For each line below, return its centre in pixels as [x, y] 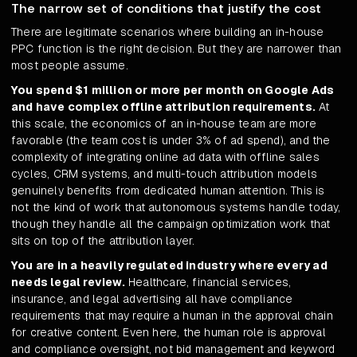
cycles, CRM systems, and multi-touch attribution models [165, 174]
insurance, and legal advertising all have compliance [152, 299]
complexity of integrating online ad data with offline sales [165, 157]
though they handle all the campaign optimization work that [171, 224]
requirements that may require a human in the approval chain [172, 316]
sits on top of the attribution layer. [103, 241]
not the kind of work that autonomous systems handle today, [176, 208]
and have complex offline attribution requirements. [164, 107]
